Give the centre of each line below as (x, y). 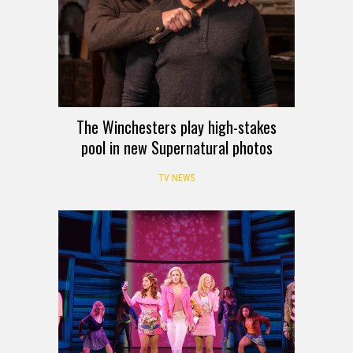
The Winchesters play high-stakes (176, 127)
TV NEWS (176, 178)
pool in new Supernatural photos (176, 148)
